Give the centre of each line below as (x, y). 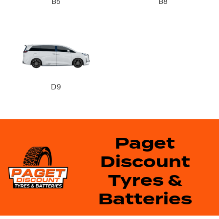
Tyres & (145, 181)
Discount (145, 162)
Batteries (145, 199)
